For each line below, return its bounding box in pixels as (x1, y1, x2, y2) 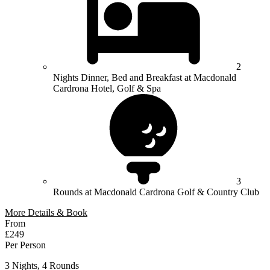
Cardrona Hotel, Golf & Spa (53, 83, 161, 93)
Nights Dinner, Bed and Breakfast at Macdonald (53, 72, 236, 83)
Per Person (5, 239, 46, 250)
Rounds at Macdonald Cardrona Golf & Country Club (53, 186, 259, 197)
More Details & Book (5, 207, 87, 218)
